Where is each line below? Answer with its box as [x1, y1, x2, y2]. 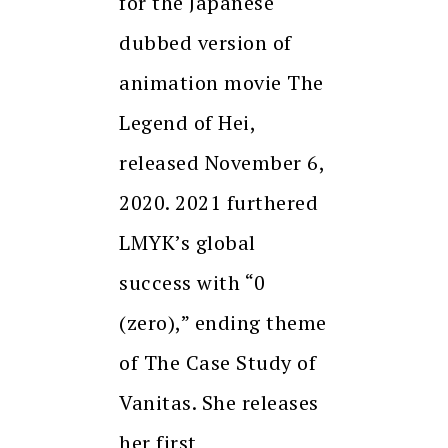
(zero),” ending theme [119, 309, 327, 337]
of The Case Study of [119, 349, 316, 377]
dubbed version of [119, 29, 292, 57]
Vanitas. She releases [119, 389, 319, 417]
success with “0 [119, 269, 266, 297]
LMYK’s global [119, 229, 256, 257]
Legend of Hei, [119, 109, 255, 137]
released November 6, [119, 149, 324, 177]
